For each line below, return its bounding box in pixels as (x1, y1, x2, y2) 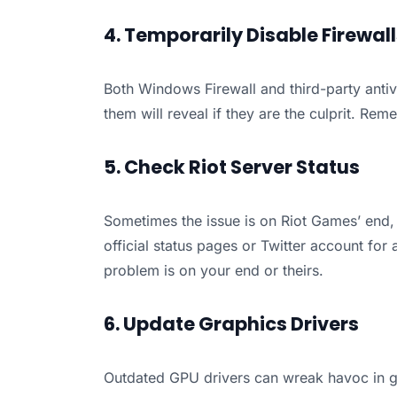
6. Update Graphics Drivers (103, 311, 359, 338)
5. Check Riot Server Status (103, 154, 360, 181)
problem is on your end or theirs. (103, 261, 323, 280)
